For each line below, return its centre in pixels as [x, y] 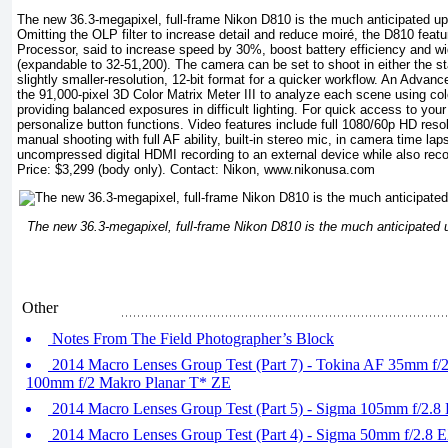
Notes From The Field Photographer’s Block [191, 338]
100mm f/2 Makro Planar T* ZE [128, 382]
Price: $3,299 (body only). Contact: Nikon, [140, 169]
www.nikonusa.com [319, 169]
